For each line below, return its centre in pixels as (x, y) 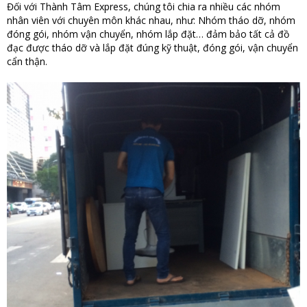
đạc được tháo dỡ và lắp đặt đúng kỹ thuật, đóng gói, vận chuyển (152, 47)
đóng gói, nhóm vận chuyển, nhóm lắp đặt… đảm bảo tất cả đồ (148, 34)
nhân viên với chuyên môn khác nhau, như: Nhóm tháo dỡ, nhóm (151, 20)
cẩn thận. (27, 61)
